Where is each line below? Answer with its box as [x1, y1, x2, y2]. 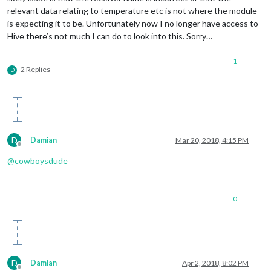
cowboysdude [15, 155, 68, 166]
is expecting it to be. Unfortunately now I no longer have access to [7, 18, 258, 29]
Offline [19, 144, 42, 154]
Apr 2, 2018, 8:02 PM [182, 258, 249, 268]
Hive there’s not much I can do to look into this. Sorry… [7, 31, 212, 42]
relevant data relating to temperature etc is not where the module [7, 5, 257, 16]
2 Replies [21, 65, 50, 74]
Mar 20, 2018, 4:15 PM [175, 135, 249, 145]
